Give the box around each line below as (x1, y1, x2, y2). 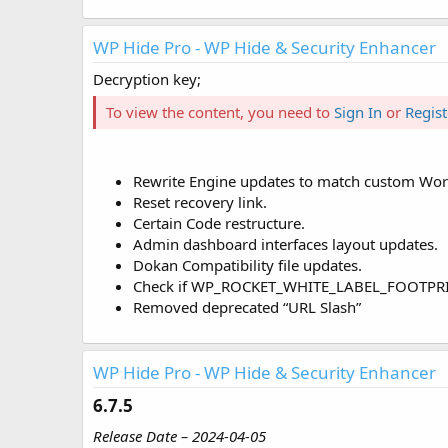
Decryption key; (93, 69, 201, 90)
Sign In (334, 102, 382, 123)
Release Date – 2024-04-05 (93, 425, 266, 446)
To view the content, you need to (106, 102, 334, 123)
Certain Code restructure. (133, 213, 305, 234)
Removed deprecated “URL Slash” (133, 297, 361, 318)
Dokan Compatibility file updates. (133, 255, 362, 276)
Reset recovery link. (133, 192, 267, 213)
